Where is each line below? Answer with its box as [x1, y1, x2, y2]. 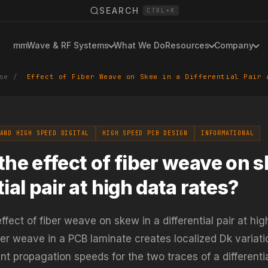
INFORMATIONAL [201, 129, 254, 137]
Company [214, 40, 254, 50]
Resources [165, 40, 210, 50]
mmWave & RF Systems [13, 40, 109, 50]
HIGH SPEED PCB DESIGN [102, 129, 188, 137]
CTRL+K [146, 7, 175, 14]
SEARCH [99, 5, 139, 16]
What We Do [114, 40, 166, 50]
